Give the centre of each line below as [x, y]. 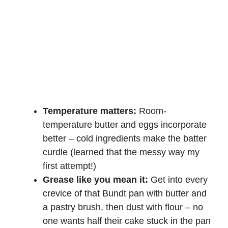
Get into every [178, 179]
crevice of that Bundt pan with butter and [125, 193]
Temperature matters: [90, 111]
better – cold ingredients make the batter [125, 138]
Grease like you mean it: [95, 179]
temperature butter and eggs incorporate [125, 124]
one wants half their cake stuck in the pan [127, 221]
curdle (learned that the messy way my [121, 152]
